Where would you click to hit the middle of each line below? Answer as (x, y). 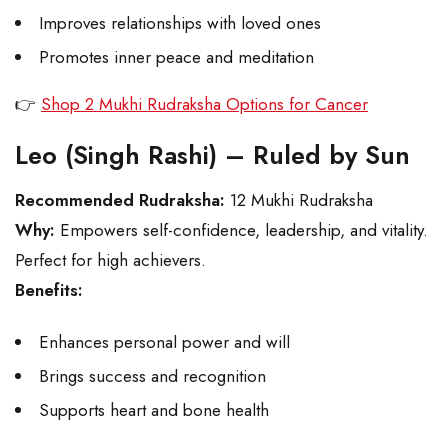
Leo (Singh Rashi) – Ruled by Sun (212, 155)
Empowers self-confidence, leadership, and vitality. (241, 230)
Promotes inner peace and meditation (179, 57)
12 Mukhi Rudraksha (299, 200)
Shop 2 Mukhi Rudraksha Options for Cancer (204, 104)
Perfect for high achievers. (110, 260)
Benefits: (49, 290)
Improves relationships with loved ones (180, 23)
